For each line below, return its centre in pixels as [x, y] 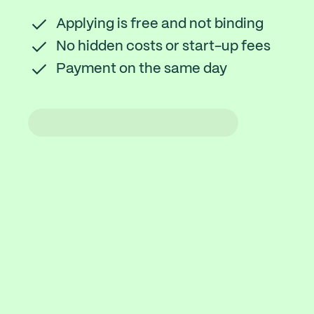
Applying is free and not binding [160, 25]
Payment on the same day [142, 69]
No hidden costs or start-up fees [163, 47]
